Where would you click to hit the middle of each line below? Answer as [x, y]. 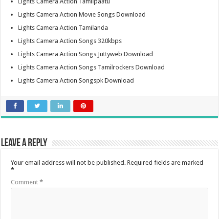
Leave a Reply [24, 144]
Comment [25, 182]
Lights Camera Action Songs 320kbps [70, 41]
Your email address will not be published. [68, 163]
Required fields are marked [165, 163]
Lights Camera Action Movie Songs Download [82, 15]
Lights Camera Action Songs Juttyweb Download [86, 54]
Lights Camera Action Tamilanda [63, 28]
